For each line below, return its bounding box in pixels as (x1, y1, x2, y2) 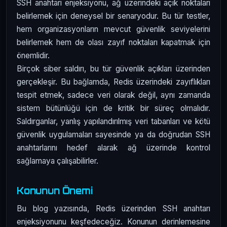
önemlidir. (17, 51, 50, 61)
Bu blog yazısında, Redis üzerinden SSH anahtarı (17, 204, 210, 214)
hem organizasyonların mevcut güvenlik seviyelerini (17, 24, 210, 34)
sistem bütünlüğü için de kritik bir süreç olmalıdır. (17, 103, 210, 113)
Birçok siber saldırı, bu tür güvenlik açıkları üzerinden (17, 64, 210, 74)
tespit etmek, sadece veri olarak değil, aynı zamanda (17, 90, 210, 100)
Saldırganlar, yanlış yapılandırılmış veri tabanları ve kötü (17, 117, 210, 127)
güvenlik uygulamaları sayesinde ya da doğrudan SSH (17, 130, 210, 140)
